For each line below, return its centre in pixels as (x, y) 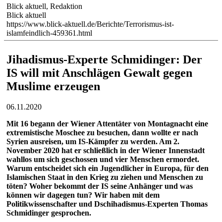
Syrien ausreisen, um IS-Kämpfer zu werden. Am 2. (93, 142)
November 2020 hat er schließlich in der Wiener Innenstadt (106, 151)
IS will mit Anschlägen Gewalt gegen (99, 73)
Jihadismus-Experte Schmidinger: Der (104, 59)
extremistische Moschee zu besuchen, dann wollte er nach (102, 133)
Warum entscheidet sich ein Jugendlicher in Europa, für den (108, 168)
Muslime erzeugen (53, 86)
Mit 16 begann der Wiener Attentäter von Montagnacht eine (107, 124)
